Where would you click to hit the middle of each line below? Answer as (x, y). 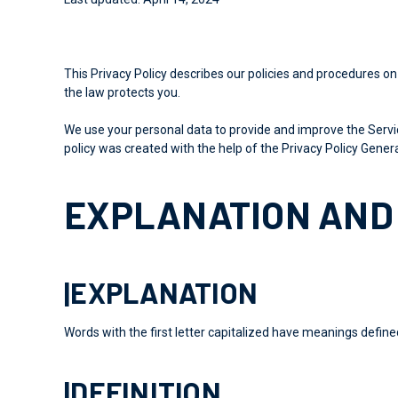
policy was (94, 148)
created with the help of (192, 148)
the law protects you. (122, 92)
